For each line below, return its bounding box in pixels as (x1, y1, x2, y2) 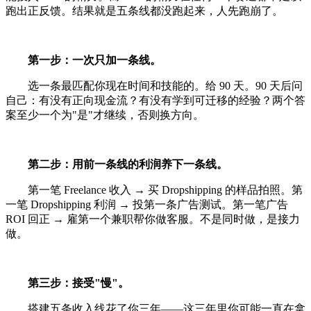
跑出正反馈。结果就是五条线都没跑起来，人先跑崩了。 (6, 5, 283, 17)
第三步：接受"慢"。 (28, 277, 129, 289)
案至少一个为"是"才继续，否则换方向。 (6, 109, 204, 121)
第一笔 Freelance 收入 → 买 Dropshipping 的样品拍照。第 (6, 184, 303, 196)
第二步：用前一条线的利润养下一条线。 (28, 158, 228, 171)
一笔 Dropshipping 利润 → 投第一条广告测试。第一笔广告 (6, 199, 288, 211)
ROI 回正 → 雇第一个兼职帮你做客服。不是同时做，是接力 (6, 213, 300, 226)
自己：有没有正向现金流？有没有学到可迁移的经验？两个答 (6, 94, 305, 107)
